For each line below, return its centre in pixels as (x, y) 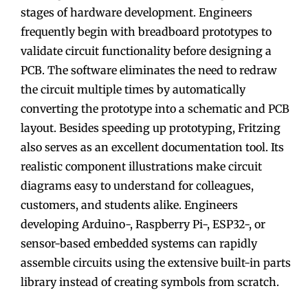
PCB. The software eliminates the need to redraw (149, 70)
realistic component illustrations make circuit (141, 166)
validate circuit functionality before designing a (146, 51)
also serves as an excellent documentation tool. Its (152, 147)
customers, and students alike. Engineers (129, 205)
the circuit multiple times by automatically (133, 89)
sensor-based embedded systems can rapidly (139, 243)
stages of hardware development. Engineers (136, 12)
